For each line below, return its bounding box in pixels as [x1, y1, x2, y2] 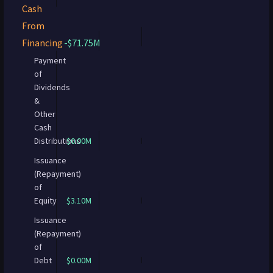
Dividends [34, 82, 70, 93]
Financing [22, 37, 63, 49]
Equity [34, 195, 57, 206]
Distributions [34, 135, 80, 146]
